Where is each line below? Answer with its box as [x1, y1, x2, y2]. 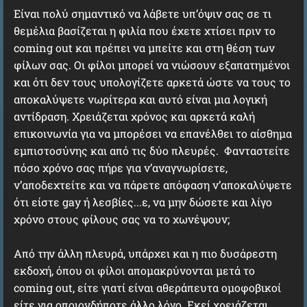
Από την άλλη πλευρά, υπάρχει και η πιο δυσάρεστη [14, 246, 277, 260]
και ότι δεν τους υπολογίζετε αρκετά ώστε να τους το [14, 75, 291, 89]
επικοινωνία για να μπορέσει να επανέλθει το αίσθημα [14, 126, 292, 140]
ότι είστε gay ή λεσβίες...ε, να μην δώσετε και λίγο [14, 195, 272, 209]
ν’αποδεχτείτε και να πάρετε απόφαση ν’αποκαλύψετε [14, 177, 292, 192]
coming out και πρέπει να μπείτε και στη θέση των [14, 40, 275, 55]
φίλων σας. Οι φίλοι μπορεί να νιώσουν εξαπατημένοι [14, 58, 290, 72]
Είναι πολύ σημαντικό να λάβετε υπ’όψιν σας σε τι [14, 6, 271, 21]
